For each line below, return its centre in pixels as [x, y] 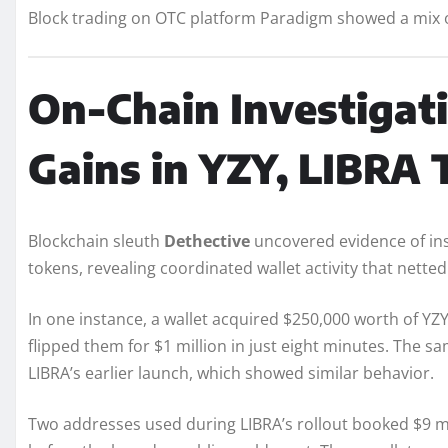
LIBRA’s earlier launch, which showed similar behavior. [231, 373]
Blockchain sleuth [96, 241]
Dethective [207, 241]
